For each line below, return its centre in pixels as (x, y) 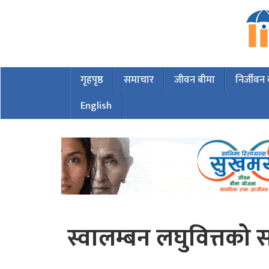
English (96, 106)
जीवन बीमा (195, 80)
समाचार (139, 80)
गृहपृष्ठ (92, 80)
